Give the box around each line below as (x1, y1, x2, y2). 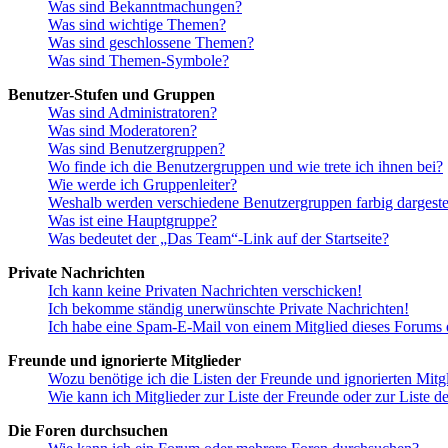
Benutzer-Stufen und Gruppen (8, 86, 215, 104)
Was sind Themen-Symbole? (48, 52, 229, 70)
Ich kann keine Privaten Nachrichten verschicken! (48, 282, 362, 300)
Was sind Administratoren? (48, 104, 217, 122)
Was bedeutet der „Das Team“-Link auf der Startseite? (48, 230, 389, 248)
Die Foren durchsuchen (8, 422, 168, 440)
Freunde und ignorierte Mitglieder (8, 352, 241, 370)
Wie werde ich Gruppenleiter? (48, 176, 237, 194)
